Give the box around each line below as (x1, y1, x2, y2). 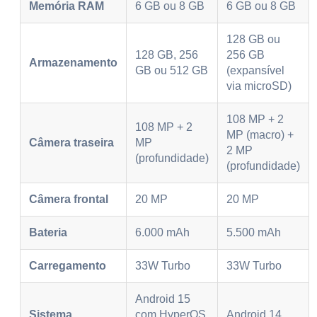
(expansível (226, 64, 284, 76)
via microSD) (226, 79, 292, 92)
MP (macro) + (226, 128, 294, 141)
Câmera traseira (29, 136, 114, 149)
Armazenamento (29, 56, 117, 69)
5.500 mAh (226, 226, 281, 238)
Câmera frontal (29, 192, 108, 205)
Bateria (29, 226, 67, 238)
